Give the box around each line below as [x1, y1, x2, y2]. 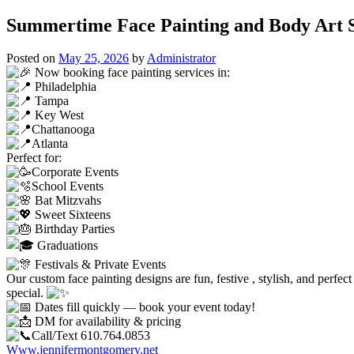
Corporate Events [32, 165, 119, 179]
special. [6, 286, 47, 300]
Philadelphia [32, 80, 96, 94]
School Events [32, 179, 104, 194]
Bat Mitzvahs [32, 194, 101, 208]
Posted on [6, 51, 58, 66]
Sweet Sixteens [32, 208, 111, 222]
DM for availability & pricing [32, 314, 181, 329]
